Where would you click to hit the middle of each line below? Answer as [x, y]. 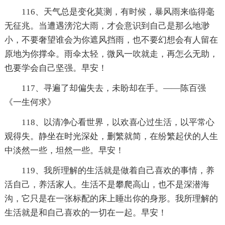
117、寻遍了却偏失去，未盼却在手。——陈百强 [114, 88]
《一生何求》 [30, 102]
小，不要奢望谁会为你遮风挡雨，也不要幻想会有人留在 [111, 40]
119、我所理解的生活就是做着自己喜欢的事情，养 [118, 170]
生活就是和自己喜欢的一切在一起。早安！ [85, 212]
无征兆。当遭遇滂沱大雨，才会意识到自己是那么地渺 [107, 26]
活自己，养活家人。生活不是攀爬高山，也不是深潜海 [107, 184]
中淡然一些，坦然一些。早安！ [64, 150]
